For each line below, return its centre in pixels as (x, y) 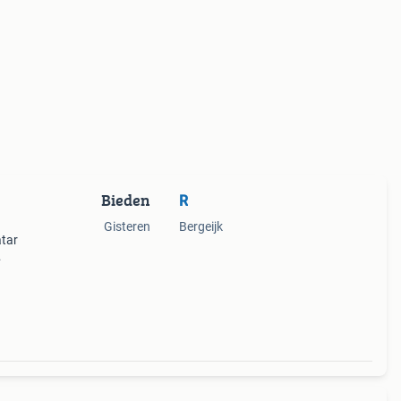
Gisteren (127, 226)
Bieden (125, 200)
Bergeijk (200, 226)
